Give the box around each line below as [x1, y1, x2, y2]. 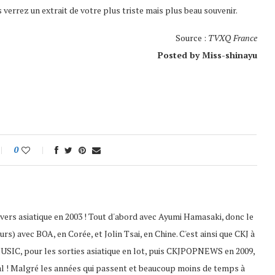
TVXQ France [207, 32, 257, 44]
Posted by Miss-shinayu [157, 49, 257, 61]
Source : [175, 32, 208, 44]
